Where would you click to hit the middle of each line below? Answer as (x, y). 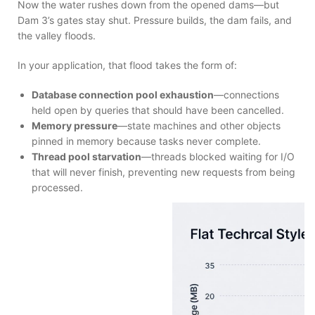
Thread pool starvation (86, 156)
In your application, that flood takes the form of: (127, 65)
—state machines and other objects (199, 125)
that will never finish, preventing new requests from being (163, 172)
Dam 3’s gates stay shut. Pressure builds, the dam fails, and (155, 20)
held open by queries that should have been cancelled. (158, 110)
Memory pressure (75, 125)
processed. (57, 187)
